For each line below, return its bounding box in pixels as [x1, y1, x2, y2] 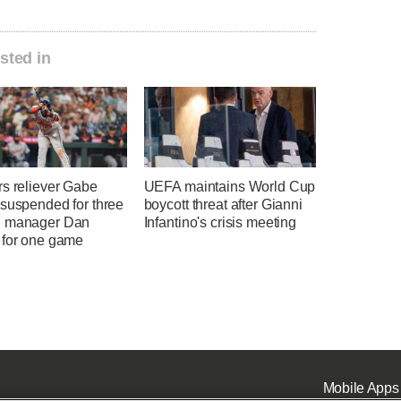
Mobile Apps [322, 380, 399, 396]
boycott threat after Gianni [143, 197, 303, 213]
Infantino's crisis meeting [143, 215, 296, 231]
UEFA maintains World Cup [143, 179, 316, 195]
